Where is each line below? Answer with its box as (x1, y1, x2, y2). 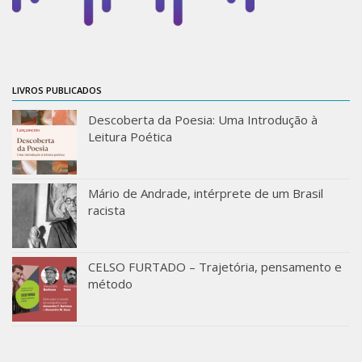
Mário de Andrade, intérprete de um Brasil (88, 185, 323, 202)
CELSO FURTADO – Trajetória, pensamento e (88, 259, 342, 276)
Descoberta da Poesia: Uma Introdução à (88, 112, 318, 128)
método (88, 276, 133, 293)
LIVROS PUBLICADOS (12, 84, 102, 97)
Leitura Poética (88, 128, 172, 145)
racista (88, 202, 125, 219)
